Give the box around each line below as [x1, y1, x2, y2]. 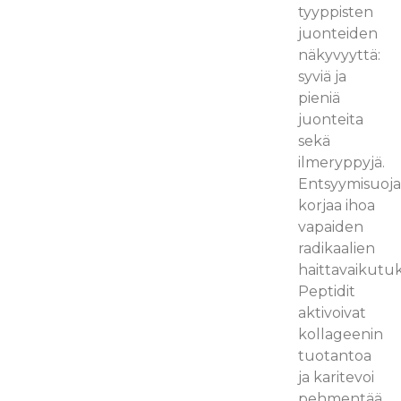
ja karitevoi [298, 369, 375, 387]
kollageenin [298, 326, 384, 344]
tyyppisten [298, 4, 374, 21]
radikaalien [298, 240, 376, 258]
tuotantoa [298, 347, 372, 365]
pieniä [298, 90, 341, 107]
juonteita [298, 111, 364, 129]
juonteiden [298, 25, 379, 43]
